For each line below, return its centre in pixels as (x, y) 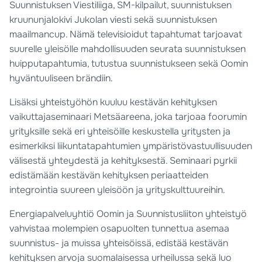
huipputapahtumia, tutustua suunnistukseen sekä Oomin (129, 64)
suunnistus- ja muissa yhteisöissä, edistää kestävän (119, 243)
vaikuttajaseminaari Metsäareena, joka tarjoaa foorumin (128, 117)
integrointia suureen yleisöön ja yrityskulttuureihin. (117, 190)
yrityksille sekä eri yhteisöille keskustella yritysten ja (120, 132)
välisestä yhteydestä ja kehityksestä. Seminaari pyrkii (123, 161)
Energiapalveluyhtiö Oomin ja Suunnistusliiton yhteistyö (128, 214)
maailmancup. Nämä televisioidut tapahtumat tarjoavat (126, 35)
